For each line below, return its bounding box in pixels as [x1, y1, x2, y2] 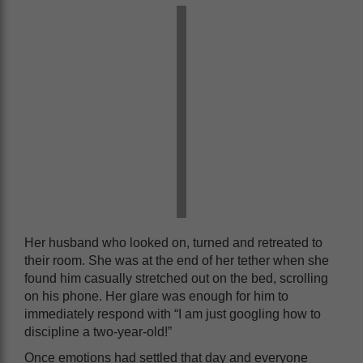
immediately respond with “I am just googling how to [24, 306, 321, 321]
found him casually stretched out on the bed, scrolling [24, 271, 328, 285]
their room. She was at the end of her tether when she [24, 253, 329, 267]
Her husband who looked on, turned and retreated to [24, 235, 322, 250]
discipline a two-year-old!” [24, 324, 172, 339]
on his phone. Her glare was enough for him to [24, 288, 288, 303]
